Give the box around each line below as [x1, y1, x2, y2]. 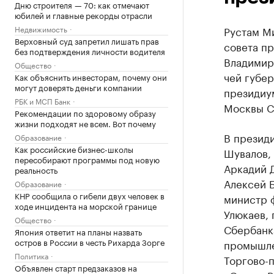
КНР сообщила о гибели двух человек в [15, 189, 165, 201]
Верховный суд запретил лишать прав [15, 34, 159, 46]
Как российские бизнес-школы [15, 143, 133, 155]
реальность [15, 163, 57, 176]
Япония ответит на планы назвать [15, 225, 142, 237]
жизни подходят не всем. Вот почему [15, 117, 156, 129]
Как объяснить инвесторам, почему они [15, 70, 167, 83]
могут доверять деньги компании [15, 81, 142, 93]
